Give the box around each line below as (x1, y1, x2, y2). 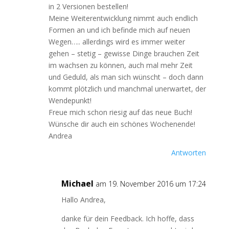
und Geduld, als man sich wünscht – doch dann (48, 72, 203, 82)
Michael (61, 178, 94, 189)
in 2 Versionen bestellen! (48, 2, 128, 11)
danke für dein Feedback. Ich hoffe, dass (61, 214, 194, 223)
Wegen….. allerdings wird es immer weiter (48, 37, 185, 47)
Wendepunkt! (48, 96, 91, 105)
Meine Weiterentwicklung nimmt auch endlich (48, 13, 198, 23)
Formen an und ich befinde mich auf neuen (48, 25, 190, 35)
